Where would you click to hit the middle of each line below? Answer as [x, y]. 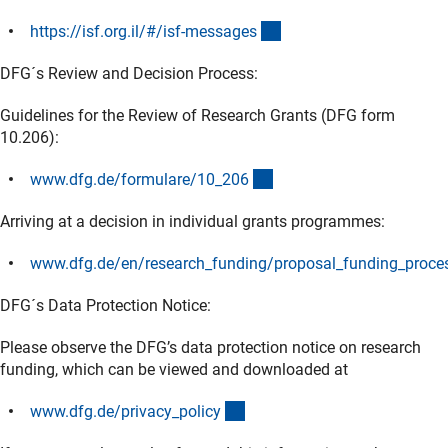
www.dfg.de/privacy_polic [121, 411]
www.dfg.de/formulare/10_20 [135, 179]
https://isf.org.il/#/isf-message [139, 31]
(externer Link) [330, 30]
